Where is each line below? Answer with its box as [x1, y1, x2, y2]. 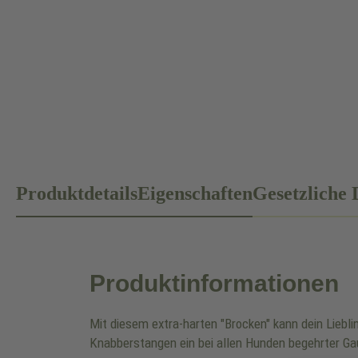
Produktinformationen [89, 269, 339, 296]
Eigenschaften [137, 182, 253, 204]
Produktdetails [16, 182, 137, 204]
